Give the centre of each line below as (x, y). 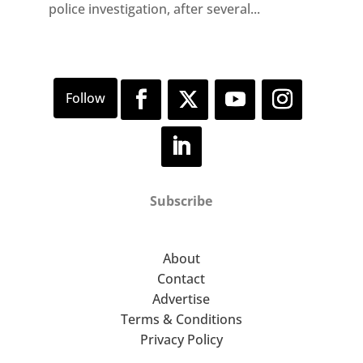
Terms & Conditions (181, 319)
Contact (181, 278)
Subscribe (181, 201)
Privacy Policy (181, 339)
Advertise (181, 299)
